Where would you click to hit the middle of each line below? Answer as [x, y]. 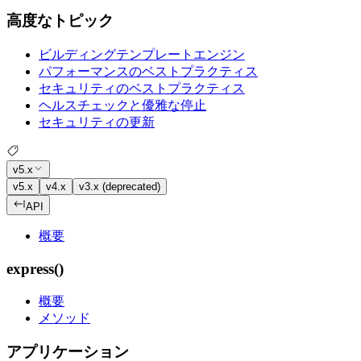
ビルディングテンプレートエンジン [142, 54]
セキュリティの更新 [97, 122]
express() [35, 268]
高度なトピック [60, 21]
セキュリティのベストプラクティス [142, 88]
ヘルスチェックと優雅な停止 [122, 105]
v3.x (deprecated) [120, 187]
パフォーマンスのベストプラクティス [148, 71]
